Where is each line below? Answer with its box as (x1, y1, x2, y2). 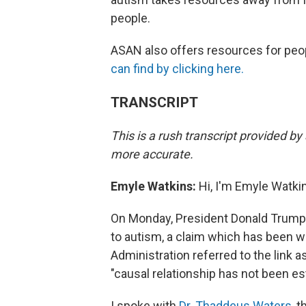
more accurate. (111, 147, 193, 161)
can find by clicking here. (111, 61, 244, 76)
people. (111, 11, 150, 25)
